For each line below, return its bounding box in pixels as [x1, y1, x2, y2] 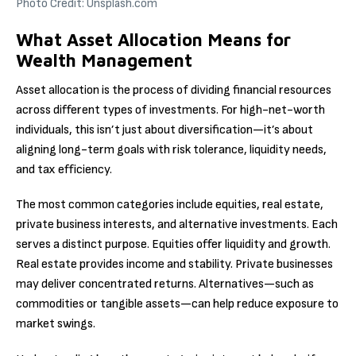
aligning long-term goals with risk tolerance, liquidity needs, [16, 142, 327, 158]
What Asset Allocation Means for [16, 29, 291, 50]
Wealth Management [16, 49, 192, 71]
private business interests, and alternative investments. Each [16, 217, 338, 233]
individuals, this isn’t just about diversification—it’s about [16, 122, 313, 138]
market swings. [16, 316, 95, 332]
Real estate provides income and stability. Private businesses [16, 257, 333, 273]
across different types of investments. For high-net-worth [16, 103, 325, 118]
